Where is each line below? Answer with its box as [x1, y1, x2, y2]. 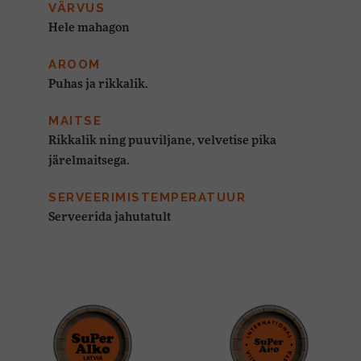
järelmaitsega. [48, 155, 132, 167]
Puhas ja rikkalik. [48, 78, 148, 90]
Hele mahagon [48, 22, 130, 34]
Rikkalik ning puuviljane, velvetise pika [48, 135, 276, 147]
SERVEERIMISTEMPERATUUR [48, 190, 246, 205]
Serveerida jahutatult [48, 211, 171, 223]
